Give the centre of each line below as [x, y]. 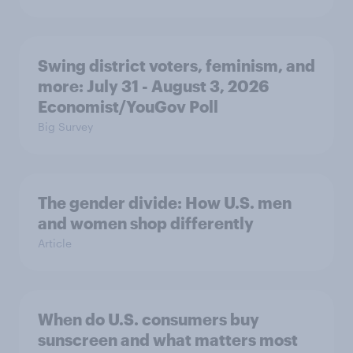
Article [55, 243]
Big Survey [65, 127]
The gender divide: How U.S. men [165, 203]
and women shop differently [146, 223]
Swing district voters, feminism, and [176, 66]
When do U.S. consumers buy [149, 320]
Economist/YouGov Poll [128, 107]
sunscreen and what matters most [168, 340]
